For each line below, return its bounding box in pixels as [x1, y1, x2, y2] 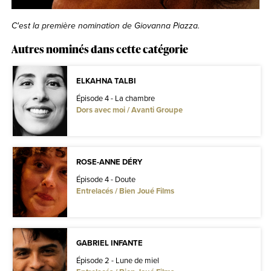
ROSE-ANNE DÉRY [76, 156, 143, 168]
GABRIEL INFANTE [76, 237, 143, 249]
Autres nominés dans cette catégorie [11, 41, 188, 57]
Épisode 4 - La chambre [76, 93, 155, 104]
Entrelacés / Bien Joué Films [76, 185, 175, 197]
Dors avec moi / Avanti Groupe [76, 104, 183, 116]
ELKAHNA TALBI [76, 75, 137, 87]
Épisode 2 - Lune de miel [76, 255, 160, 266]
